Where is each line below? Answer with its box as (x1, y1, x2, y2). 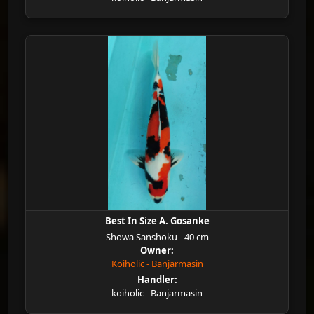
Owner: (140, 244, 174, 257)
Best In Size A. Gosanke (104, 214, 210, 227)
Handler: (137, 273, 177, 286)
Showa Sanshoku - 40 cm (105, 231, 209, 243)
